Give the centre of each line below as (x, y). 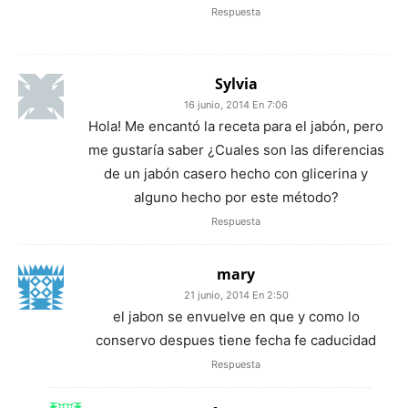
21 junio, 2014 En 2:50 (236, 295)
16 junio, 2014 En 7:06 (236, 104)
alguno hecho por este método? (236, 197)
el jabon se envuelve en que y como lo (236, 316)
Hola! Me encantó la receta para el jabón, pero (236, 126)
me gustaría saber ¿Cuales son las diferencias (236, 149)
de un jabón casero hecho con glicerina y (236, 173)
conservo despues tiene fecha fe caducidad (236, 340)
